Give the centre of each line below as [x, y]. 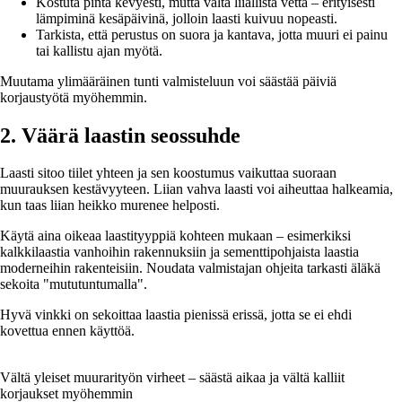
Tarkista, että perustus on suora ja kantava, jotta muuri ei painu [212, 34]
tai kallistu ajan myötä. [99, 50]
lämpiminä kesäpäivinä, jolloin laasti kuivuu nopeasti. [187, 18]
